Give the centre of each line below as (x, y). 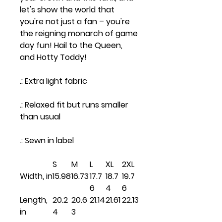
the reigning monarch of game (79, 34)
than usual (40, 117)
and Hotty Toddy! (53, 57)
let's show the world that (67, 10)
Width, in (36, 176)
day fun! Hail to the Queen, (71, 46)
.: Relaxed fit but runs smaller (74, 105)
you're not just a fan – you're (75, 22)
